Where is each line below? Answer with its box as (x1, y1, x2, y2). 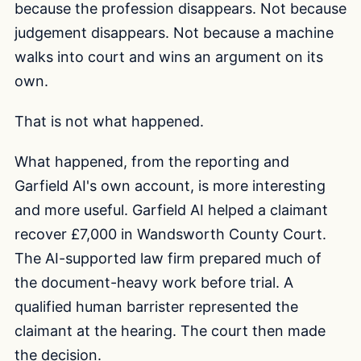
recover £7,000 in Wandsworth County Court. (15, 225, 326, 243)
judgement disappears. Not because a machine (15, 24, 334, 42)
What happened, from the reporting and (15, 152, 289, 170)
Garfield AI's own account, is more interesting (15, 176, 326, 194)
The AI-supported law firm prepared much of (15, 249, 322, 267)
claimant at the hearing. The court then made (15, 322, 326, 339)
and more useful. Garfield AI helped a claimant (15, 201, 328, 218)
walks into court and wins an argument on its (15, 48, 323, 66)
